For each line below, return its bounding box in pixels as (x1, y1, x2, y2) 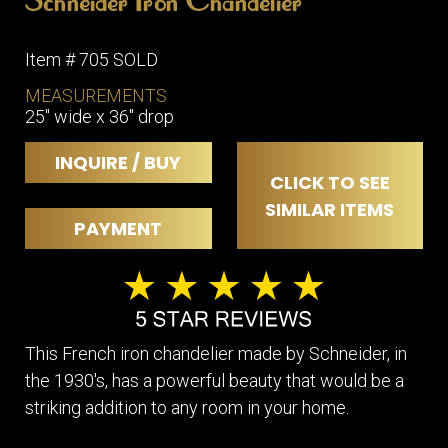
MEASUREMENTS (25, 85, 167, 107)
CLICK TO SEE (269, 169, 390, 195)
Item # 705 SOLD (25, 49, 158, 71)
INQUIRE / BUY (55, 150, 182, 176)
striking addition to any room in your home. (25, 396, 349, 418)
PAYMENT (74, 216, 163, 242)
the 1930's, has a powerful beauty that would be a (25, 369, 404, 391)
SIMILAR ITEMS (265, 196, 395, 222)
